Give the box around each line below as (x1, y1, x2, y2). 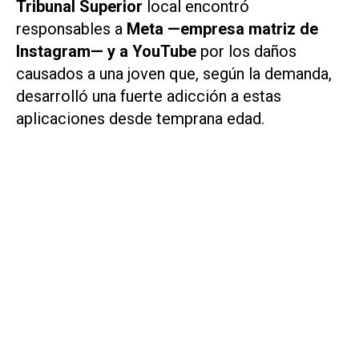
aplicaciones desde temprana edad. (16, 109, 264, 129)
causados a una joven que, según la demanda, (16, 64, 332, 84)
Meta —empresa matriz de (127, 19, 318, 39)
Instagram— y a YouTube (16, 42, 196, 62)
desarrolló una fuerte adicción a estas (16, 87, 281, 107)
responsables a (16, 19, 127, 39)
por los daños (196, 42, 296, 62)
